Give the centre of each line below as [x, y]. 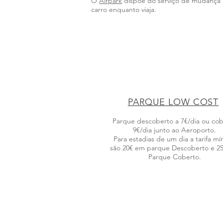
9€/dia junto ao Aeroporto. [174, 130]
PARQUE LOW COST [173, 102]
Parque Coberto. [174, 157]
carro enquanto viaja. [124, 9]
